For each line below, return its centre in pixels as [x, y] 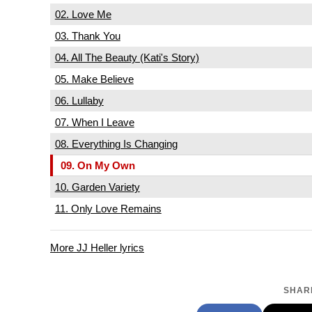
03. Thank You [87, 36]
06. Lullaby [79, 100]
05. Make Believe [94, 79]
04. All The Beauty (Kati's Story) [127, 57]
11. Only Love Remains [108, 208]
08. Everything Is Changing [116, 143]
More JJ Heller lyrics [97, 247]
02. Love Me [83, 14]
